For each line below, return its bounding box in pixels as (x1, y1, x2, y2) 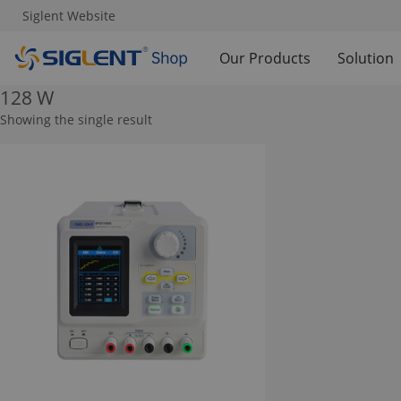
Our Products (219, 48, 311, 68)
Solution (337, 48, 394, 68)
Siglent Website (22, 7, 115, 24)
